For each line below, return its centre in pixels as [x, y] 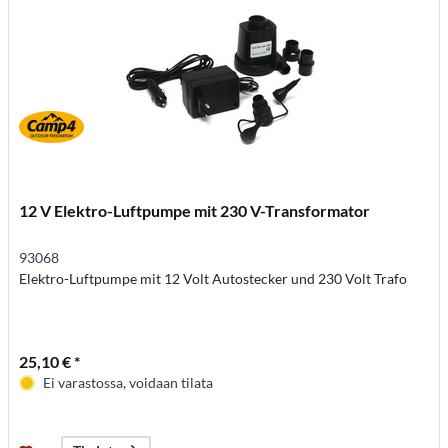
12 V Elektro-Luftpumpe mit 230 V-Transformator [195, 211]
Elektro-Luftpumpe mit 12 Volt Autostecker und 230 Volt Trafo [213, 279]
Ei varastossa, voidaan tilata [128, 383]
